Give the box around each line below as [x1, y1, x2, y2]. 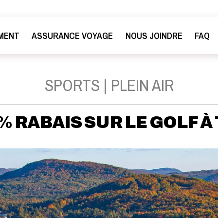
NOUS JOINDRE [125, 29, 182, 42]
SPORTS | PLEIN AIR [44, 74, 174, 96]
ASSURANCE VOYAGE [32, 29, 113, 42]
